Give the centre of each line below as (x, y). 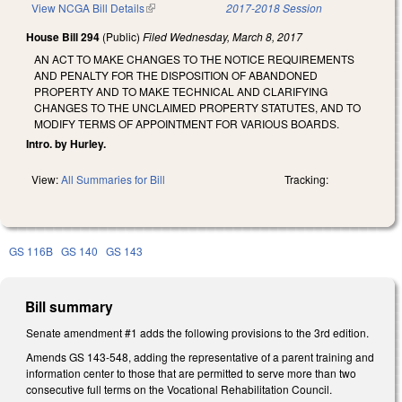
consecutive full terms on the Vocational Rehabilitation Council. (179, 389)
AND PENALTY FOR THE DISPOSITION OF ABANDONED (176, 74)
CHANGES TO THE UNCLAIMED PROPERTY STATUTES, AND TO (197, 107)
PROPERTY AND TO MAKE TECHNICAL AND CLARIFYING (181, 91)
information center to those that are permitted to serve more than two (191, 373)
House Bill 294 (63, 37)
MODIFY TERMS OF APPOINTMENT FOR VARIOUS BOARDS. (187, 123)
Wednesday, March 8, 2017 (236, 37)
